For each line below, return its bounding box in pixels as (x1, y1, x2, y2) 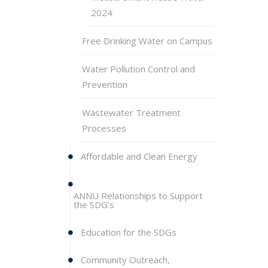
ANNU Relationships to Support (74, 190, 203, 202)
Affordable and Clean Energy (81, 150, 197, 162)
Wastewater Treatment (82, 106, 181, 118)
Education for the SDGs (81, 226, 176, 238)
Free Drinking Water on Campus (82, 35, 212, 47)
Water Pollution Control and (82, 63, 195, 75)
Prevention (82, 78, 127, 90)
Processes (82, 122, 126, 134)
